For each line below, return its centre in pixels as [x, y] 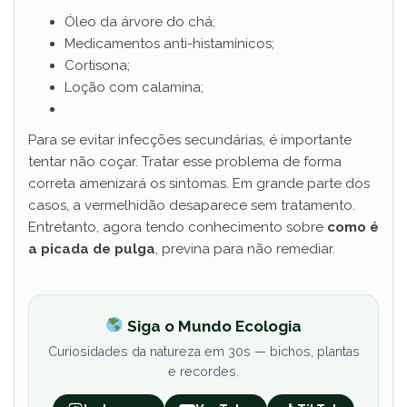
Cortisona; [97, 66]
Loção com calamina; [134, 88]
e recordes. [203, 371]
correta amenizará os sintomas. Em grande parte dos [199, 184]
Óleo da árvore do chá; [140, 22]
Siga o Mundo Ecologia [212, 326]
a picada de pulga [92, 249]
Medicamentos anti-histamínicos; [169, 44]
